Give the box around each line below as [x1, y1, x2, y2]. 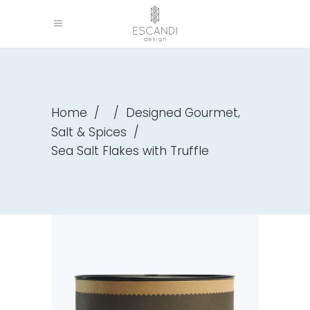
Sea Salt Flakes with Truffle [51, 143, 209, 160]
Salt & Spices [51, 123, 127, 140]
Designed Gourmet [126, 104, 238, 122]
